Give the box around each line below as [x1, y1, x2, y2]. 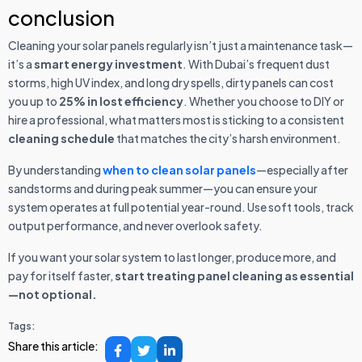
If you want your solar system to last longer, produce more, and [8, 250, 336, 265]
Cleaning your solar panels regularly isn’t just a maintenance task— [8, 38, 353, 53]
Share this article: [8, 339, 99, 354]
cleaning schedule [8, 131, 115, 146]
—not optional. [8, 287, 97, 302]
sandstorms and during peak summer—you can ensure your [8, 181, 318, 196]
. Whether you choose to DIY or [183, 94, 344, 109]
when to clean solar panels [103, 162, 256, 178]
